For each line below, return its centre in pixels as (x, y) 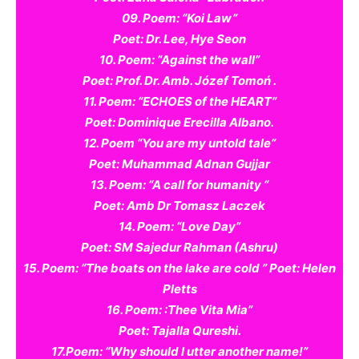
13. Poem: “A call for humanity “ (179, 185)
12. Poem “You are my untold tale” (179, 143)
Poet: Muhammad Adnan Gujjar (179, 164)
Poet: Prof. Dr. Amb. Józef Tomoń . (179, 81)
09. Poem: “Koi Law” (179, 18)
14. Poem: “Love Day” (179, 227)
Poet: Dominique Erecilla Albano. (179, 123)
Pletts (179, 289)
